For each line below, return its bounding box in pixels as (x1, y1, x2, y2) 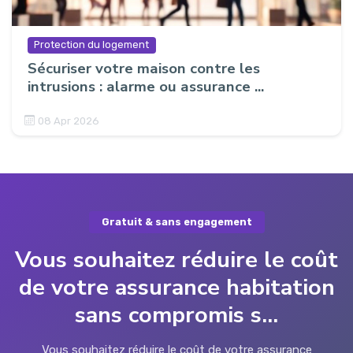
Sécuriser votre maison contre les (28, 58, 260, 79)
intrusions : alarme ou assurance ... (28, 76, 264, 97)
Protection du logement (34, 39, 150, 51)
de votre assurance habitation (18, 271, 335, 303)
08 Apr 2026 (38, 114, 99, 127)
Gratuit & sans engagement (101, 215, 252, 228)
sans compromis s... (75, 299, 278, 330)
